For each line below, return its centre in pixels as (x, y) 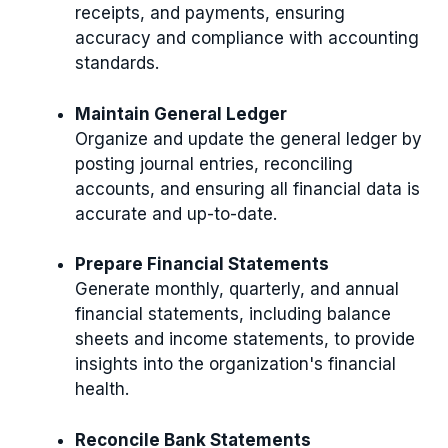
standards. (117, 63)
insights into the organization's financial (235, 364)
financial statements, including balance (233, 314)
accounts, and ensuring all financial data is (247, 188)
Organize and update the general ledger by (248, 138)
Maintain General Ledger (181, 113)
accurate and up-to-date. (176, 213)
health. (102, 389)
